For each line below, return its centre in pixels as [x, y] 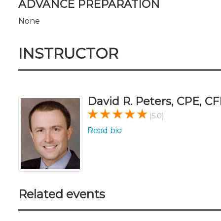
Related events [62, 194]
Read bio [105, 130]
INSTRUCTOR [68, 53]
